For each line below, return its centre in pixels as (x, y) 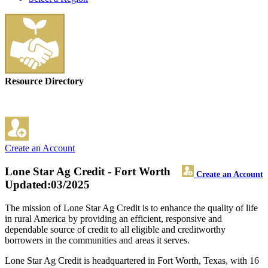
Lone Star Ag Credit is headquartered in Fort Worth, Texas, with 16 (132, 260)
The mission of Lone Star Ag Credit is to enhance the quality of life (131, 208)
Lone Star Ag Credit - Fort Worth (88, 172)
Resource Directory (44, 81)
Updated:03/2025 (47, 185)
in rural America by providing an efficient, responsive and (113, 218)
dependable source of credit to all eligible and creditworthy (115, 229)
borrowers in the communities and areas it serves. (97, 240)
